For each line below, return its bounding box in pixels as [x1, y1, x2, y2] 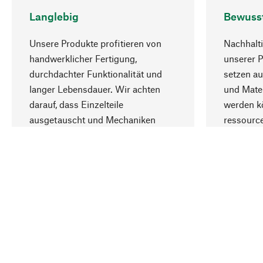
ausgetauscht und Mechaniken [29, 113, 156, 125]
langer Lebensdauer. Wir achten [29, 83, 160, 95]
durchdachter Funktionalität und [29, 68, 162, 79]
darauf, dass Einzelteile [29, 98, 123, 110]
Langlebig [29, 9, 79, 23]
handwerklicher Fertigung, [29, 52, 137, 64]
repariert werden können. [29, 129, 133, 140]
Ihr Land [12, 191, 76, 214]
